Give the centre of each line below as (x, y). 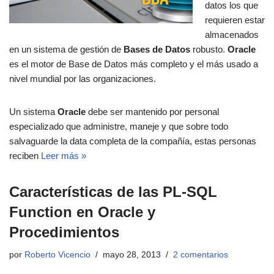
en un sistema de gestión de (66, 50)
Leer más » (64, 156)
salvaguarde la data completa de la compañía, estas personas (133, 141)
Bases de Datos (157, 50)
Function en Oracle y (82, 212)
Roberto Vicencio (57, 255)
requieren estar (235, 20)
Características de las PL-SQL (113, 192)
